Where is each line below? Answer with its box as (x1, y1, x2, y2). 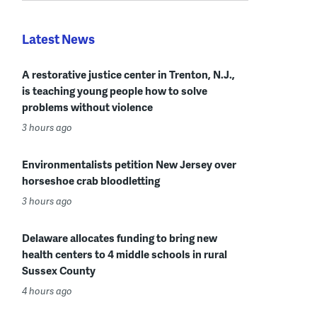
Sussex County (22, 262, 96, 278)
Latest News (22, 29, 95, 47)
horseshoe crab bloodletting (22, 172, 160, 188)
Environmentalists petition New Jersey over (22, 156, 236, 172)
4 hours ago (22, 284, 72, 297)
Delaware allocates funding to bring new (22, 229, 217, 246)
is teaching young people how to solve (22, 82, 207, 98)
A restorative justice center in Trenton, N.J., (22, 66, 235, 82)
